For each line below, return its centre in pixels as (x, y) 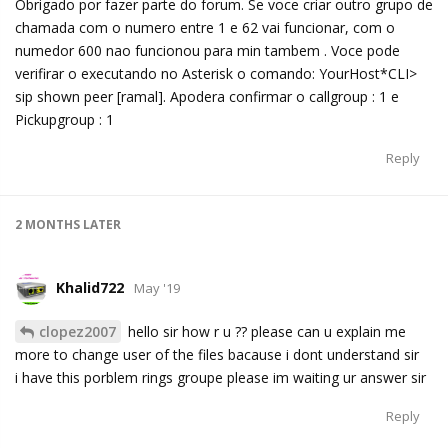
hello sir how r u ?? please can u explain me (265, 332)
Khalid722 (90, 288)
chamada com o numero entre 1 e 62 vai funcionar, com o (205, 28)
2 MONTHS (47, 225)
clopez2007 (77, 332)
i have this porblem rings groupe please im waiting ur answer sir (220, 378)
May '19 (157, 288)
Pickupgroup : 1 (64, 120)
